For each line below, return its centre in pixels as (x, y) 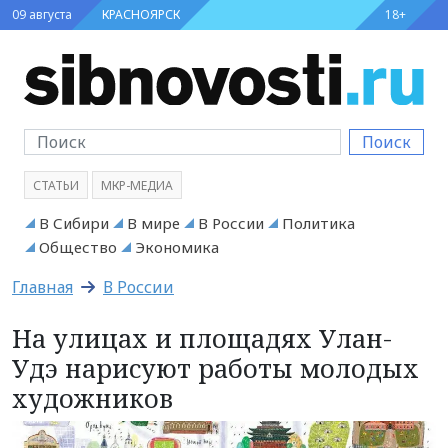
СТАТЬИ (56, 185)
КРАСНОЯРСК (141, 14)
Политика (318, 222)
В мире (153, 222)
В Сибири (74, 222)
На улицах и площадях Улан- (202, 337)
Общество (78, 246)
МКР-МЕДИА (137, 185)
